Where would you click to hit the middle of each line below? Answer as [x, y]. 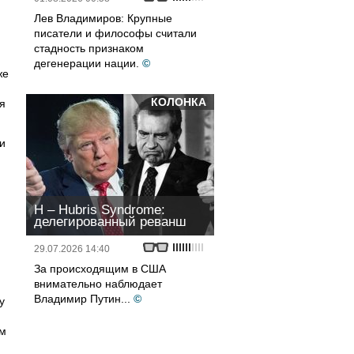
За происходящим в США [100, 269]
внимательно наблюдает [98, 284]
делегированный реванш [110, 222]
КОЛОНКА [179, 102]
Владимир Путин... [82, 299]
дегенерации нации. [87, 63]
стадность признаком [89, 48]
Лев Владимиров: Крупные [103, 18]
